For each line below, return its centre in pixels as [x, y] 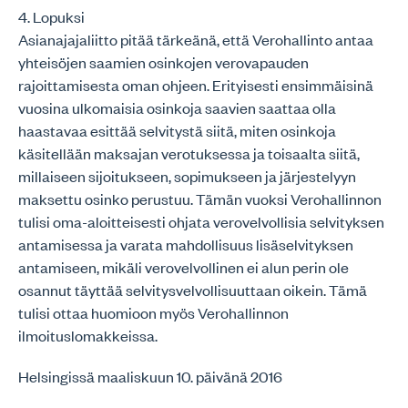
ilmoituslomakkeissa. [88, 335]
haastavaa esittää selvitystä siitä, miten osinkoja [177, 130]
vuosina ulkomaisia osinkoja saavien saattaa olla [177, 107]
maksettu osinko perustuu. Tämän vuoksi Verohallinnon [200, 199]
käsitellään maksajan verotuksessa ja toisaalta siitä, [189, 153]
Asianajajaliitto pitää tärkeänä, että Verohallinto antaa [196, 39]
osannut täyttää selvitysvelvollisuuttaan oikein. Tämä [193, 290]
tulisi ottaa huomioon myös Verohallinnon [153, 312]
